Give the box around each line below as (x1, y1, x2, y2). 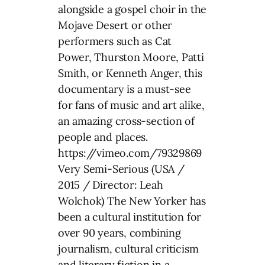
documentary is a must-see (58, 82, 191, 96)
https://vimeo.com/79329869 (58, 146, 202, 160)
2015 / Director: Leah (58, 177, 163, 192)
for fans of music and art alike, (58, 98, 205, 112)
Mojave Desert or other (58, 18, 173, 32)
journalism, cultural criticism (58, 241, 199, 256)
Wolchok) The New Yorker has (58, 193, 206, 208)
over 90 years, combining (58, 225, 181, 240)
